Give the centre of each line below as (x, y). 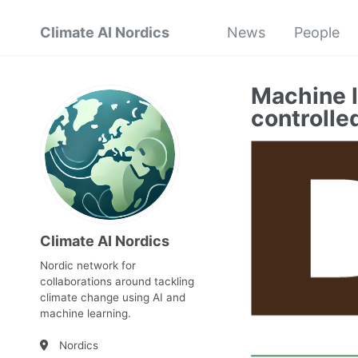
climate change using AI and (113, 297)
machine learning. (86, 313)
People (317, 32)
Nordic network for (88, 265)
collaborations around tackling (117, 281)
